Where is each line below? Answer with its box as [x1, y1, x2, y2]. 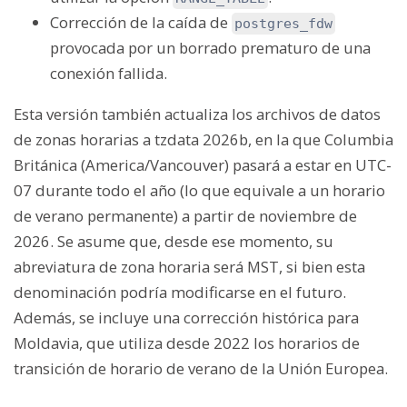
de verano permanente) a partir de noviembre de [14, 204, 357, 226]
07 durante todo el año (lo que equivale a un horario [14, 179, 385, 201]
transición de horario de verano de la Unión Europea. [14, 357, 388, 379]
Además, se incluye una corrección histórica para [14, 306, 359, 328]
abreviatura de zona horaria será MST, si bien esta [14, 255, 365, 277]
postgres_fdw [234, 15, 333, 32]
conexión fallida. [50, 63, 167, 84]
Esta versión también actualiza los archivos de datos [14, 103, 381, 124]
